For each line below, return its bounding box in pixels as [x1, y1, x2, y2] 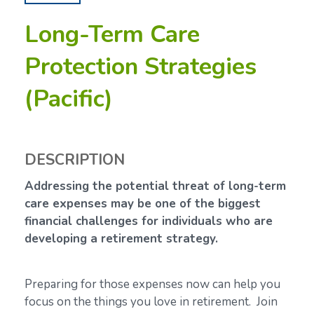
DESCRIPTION [25, 150, 125, 170]
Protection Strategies [25, 50, 257, 83]
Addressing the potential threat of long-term [25, 178, 286, 194]
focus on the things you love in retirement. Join [25, 294, 278, 310]
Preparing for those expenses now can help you [25, 276, 280, 292]
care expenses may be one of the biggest [25, 196, 261, 212]
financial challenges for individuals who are [25, 213, 273, 229]
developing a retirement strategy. [25, 231, 218, 247]
